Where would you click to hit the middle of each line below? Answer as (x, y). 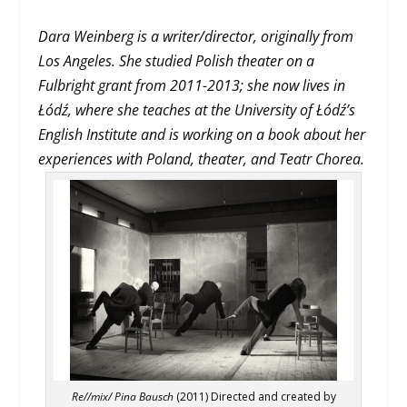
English (61, 135)
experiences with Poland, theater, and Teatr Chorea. (203, 159)
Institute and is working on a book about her (226, 135)
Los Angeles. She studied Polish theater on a (177, 61)
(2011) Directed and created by (254, 396)
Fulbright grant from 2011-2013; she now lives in (192, 86)
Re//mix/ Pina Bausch (122, 396)
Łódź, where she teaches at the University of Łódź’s (197, 110)
